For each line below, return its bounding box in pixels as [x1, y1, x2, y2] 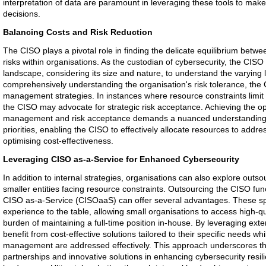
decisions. [3, 9, 40, 18]
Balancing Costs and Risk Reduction [3, 27, 153, 37]
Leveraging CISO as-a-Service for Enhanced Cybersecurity [3, 154, 239, 164]
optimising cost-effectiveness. [3, 136, 113, 145]
